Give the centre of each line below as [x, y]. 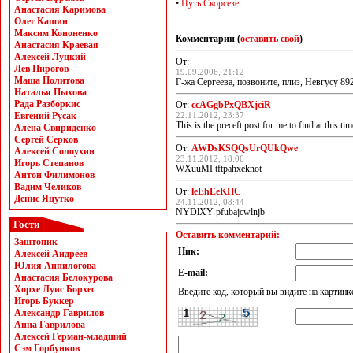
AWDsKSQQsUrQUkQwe [245, 148]
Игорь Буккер [44, 301]
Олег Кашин [41, 21]
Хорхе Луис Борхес [55, 289]
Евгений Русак [45, 116]
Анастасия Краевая [56, 45]
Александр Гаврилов [59, 313]
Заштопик [36, 242]
